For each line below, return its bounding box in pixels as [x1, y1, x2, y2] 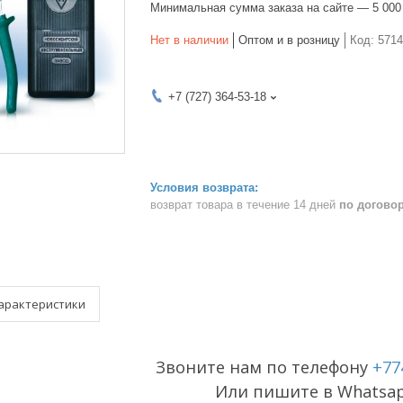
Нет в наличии [150, 33, 228, 47]
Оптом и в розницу [238, 33, 340, 47]
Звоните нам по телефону [156, 356, 372, 378]
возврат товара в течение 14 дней [150, 197, 339, 211]
